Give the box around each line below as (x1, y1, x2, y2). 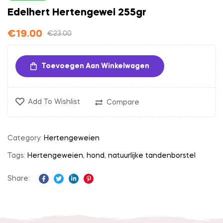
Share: (7, 175, 30, 183)
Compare (107, 99, 139, 107)
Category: (7, 135, 44, 142)
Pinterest (88, 183, 121, 191)
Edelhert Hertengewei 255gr (7, 8, 146, 18)
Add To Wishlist (28, 98, 80, 106)
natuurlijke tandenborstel (108, 152, 196, 160)
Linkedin (73, 183, 103, 191)
